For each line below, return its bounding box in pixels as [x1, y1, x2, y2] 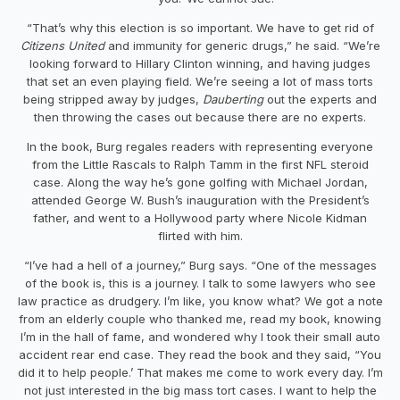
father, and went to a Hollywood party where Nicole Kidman [33, 210, 367, 225]
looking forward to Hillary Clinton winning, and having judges [29, 55, 371, 71]
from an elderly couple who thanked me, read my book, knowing [19, 311, 381, 326]
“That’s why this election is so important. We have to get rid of [26, 20, 374, 35]
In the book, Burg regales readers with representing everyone [27, 138, 373, 154]
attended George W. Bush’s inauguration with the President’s [30, 192, 370, 207]
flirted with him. [157, 228, 243, 243]
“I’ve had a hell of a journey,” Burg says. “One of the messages [23, 257, 377, 272]
